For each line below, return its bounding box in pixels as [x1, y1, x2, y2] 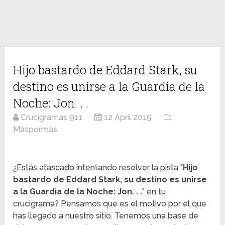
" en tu [142, 187, 166, 197]
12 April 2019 [104, 113, 152, 123]
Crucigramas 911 [21, 113, 83, 123]
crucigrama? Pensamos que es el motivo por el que [13, 199, 207, 209]
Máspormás [13, 125, 58, 135]
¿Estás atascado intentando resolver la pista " [13, 163, 183, 173]
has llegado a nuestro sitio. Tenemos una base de [13, 211, 199, 221]
